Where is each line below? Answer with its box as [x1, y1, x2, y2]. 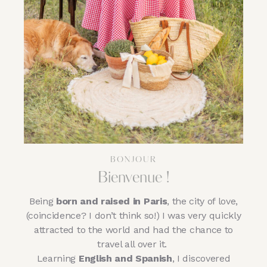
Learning [36, 252, 79, 264]
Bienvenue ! [97, 170, 170, 187]
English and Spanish [78, 252, 172, 264]
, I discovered [172, 252, 231, 264]
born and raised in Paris [55, 195, 167, 207]
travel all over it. [97, 238, 170, 250]
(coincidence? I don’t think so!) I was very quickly [26, 209, 241, 221]
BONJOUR [110, 156, 157, 164]
